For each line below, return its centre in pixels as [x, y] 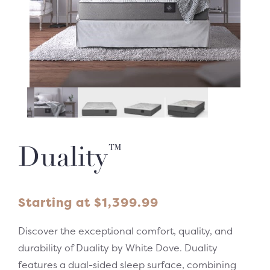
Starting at [56, 202]
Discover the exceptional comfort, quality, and [125, 231]
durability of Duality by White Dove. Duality [118, 248]
